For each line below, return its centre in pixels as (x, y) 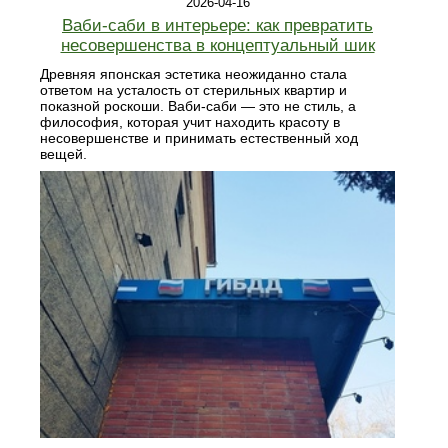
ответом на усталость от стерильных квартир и (193, 90)
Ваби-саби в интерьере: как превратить (217, 26)
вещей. (63, 154)
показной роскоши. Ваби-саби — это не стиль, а (198, 106)
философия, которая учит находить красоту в (190, 122)
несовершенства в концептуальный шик (217, 46)
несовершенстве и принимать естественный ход (199, 138)
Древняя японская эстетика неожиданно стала (193, 74)
